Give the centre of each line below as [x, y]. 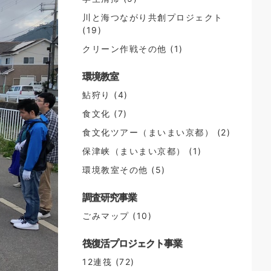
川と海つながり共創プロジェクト [153, 17]
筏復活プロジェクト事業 [132, 243]
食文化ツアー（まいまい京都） [148, 132]
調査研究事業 [109, 197]
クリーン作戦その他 [125, 49]
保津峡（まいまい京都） [134, 151]
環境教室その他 [115, 170]
